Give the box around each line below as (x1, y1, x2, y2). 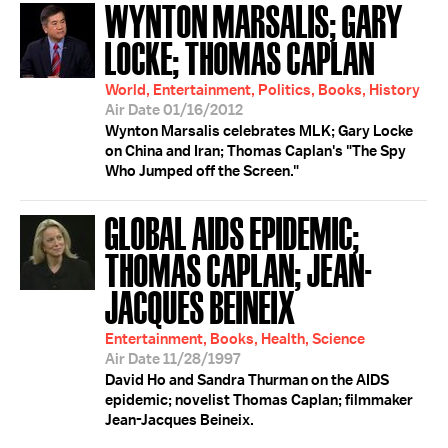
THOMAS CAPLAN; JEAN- (105, 245, 372, 292)
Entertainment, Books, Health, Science (105, 329, 365, 349)
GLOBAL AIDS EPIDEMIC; (105, 208, 360, 255)
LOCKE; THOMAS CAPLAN (105, 33, 375, 80)
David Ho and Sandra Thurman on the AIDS (105, 370, 389, 390)
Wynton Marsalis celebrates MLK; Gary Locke (105, 121, 413, 141)
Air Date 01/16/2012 (105, 100, 243, 120)
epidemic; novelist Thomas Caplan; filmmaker (105, 390, 413, 410)
